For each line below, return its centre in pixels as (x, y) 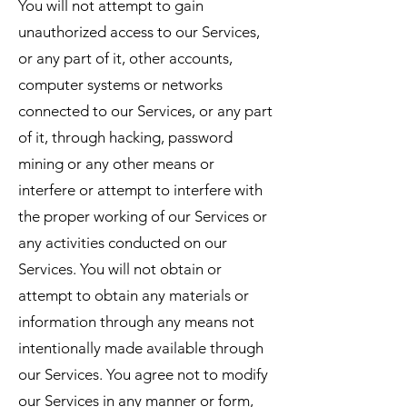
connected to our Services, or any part (145, 111)
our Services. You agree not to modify (143, 374)
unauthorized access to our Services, (139, 32)
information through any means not (136, 322)
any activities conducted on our (123, 243)
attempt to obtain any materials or (134, 295)
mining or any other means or (116, 164)
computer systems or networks (120, 84)
